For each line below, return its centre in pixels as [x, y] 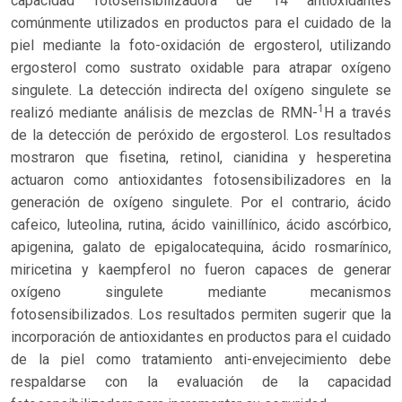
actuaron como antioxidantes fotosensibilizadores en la [201, 179]
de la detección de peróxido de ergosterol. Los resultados [201, 135]
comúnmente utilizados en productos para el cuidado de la [201, 22]
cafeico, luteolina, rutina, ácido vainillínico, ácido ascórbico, [201, 224]
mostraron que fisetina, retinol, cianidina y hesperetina [201, 157]
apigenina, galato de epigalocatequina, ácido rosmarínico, [201, 247]
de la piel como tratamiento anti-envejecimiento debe [201, 359]
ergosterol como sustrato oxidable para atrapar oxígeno [201, 67]
